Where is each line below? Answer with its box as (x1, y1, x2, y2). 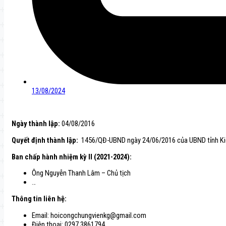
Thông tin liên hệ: (12, 194, 67, 204)
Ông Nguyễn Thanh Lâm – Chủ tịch (32, 168, 131, 178)
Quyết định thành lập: (12, 136, 78, 145)
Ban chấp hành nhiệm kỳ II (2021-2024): (12, 152, 132, 161)
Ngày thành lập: (12, 119, 60, 129)
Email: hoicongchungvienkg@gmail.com (32, 210, 146, 220)
